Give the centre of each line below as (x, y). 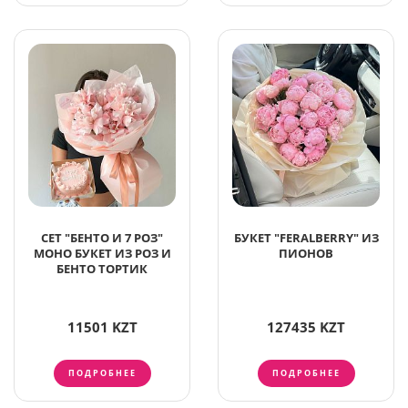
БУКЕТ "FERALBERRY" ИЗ (306, 238)
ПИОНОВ (306, 254)
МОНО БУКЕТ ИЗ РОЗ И (102, 254)
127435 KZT (306, 327)
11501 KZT (102, 327)
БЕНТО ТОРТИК (102, 269)
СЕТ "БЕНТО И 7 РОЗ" (102, 238)
